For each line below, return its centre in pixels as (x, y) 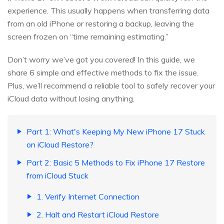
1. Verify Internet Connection (88, 197)
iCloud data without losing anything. (71, 99)
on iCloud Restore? (60, 145)
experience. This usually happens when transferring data (108, 11)
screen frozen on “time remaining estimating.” (88, 37)
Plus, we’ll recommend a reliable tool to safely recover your (111, 86)
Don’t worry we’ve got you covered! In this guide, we (101, 60)
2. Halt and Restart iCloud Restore (98, 215)
